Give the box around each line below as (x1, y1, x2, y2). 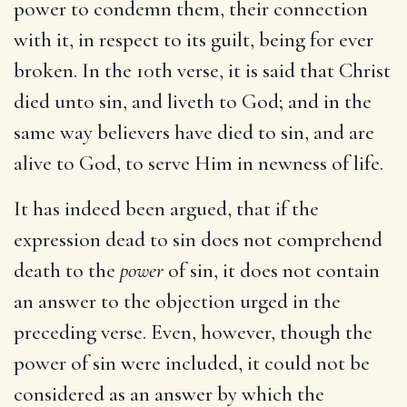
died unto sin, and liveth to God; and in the (14, 88, 372, 114)
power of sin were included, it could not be (14, 350, 370, 376)
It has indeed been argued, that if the (14, 195, 319, 222)
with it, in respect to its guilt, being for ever (14, 26, 373, 53)
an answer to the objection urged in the (14, 288, 341, 314)
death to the (14, 257, 120, 283)
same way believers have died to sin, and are (14, 119, 374, 145)
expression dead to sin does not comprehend (14, 226, 382, 253)
